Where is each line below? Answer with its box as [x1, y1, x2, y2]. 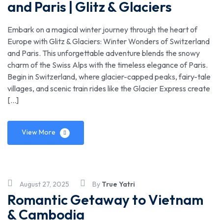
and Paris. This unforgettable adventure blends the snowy [7, 48, 200, 58]
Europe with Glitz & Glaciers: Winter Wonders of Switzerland [7, 36, 210, 47]
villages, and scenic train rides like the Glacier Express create [7, 83, 210, 94]
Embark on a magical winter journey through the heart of [7, 25, 197, 35]
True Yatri [102, 179, 135, 189]
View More [22, 128, 55, 137]
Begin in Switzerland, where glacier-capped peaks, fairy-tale [7, 72, 211, 82]
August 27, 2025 [20, 179, 69, 189]
